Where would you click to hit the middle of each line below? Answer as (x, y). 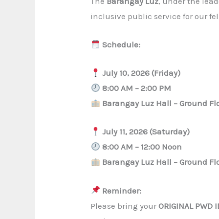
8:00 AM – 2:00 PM (136, 88)
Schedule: (121, 44)
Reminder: (121, 190)
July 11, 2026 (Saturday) (146, 132)
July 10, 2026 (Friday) (141, 73)
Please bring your (125, 206)
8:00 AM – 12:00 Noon (142, 147)
